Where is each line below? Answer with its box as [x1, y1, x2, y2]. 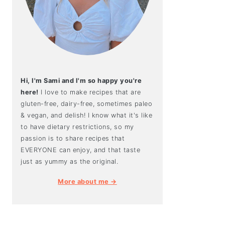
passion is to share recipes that [21, 135, 125, 142]
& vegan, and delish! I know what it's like [21, 111, 152, 119]
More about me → [58, 178, 117, 185]
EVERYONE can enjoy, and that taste [21, 146, 140, 154]
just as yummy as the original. [21, 158, 118, 165]
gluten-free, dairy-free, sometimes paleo [21, 100, 152, 107]
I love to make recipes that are [38, 88, 141, 96]
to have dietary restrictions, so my [21, 123, 134, 131]
